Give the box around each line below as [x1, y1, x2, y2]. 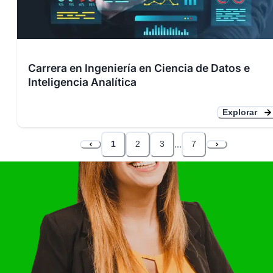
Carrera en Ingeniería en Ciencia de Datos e [27, 61, 250, 74]
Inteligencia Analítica [27, 75, 136, 88]
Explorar [222, 107, 257, 117]
